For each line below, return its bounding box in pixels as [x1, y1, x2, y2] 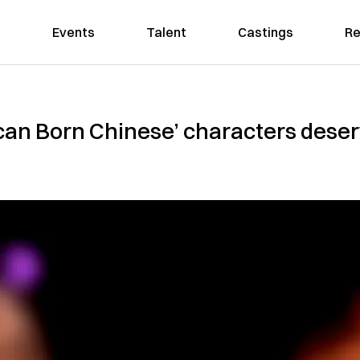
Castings [237, 24, 293, 40]
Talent [145, 24, 186, 40]
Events [51, 24, 95, 40]
